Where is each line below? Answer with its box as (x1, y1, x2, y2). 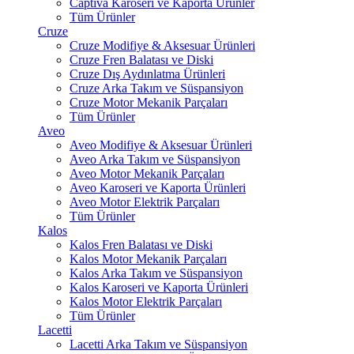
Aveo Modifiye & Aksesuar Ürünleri (70, 138, 252, 152)
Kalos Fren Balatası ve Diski (70, 238, 213, 251)
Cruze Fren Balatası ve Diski (70, 53, 213, 66)
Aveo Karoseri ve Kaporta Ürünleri (70, 181, 246, 194)
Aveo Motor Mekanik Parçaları (70, 167, 224, 180)
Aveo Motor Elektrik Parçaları (70, 195, 220, 209)
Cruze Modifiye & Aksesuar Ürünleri (70, 39, 255, 52)
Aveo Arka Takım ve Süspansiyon (70, 153, 240, 166)
